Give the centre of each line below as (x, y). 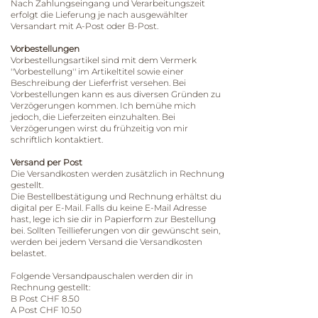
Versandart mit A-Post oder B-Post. (84, 26)
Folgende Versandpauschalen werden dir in (102, 276)
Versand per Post (46, 163)
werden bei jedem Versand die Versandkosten (106, 242)
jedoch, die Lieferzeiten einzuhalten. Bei (93, 117)
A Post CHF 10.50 (46, 310)
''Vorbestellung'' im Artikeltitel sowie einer (97, 72)
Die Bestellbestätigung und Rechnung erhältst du (116, 197)
